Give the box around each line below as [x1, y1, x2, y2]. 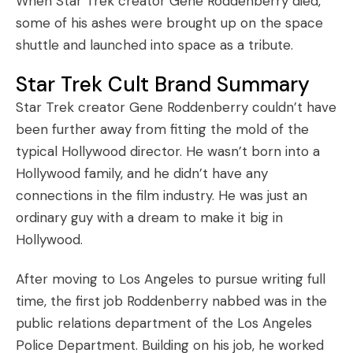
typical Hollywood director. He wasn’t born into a [16, 143, 320, 160]
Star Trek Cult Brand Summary [16, 71, 310, 98]
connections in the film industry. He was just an [16, 187, 307, 204]
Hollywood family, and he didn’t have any [16, 165, 268, 182]
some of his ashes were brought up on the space [16, 14, 323, 32]
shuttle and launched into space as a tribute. [16, 36, 293, 54]
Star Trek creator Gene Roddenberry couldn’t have [16, 98, 336, 116]
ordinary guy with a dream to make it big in [16, 209, 283, 226]
